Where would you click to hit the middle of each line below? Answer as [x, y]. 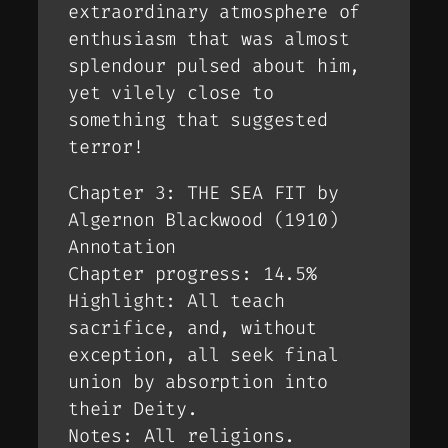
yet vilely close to [171, 93]
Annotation [122, 246]
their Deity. [133, 408]
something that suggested [198, 120]
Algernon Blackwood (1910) [203, 219]
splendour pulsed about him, [214, 66]
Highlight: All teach [176, 300]
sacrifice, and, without [192, 327]
